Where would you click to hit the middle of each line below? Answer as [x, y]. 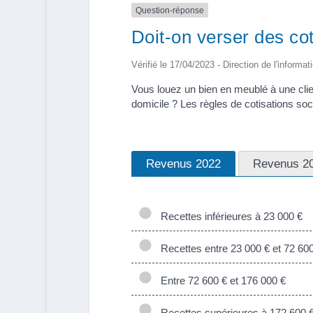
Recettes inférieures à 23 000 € [228, 216]
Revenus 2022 [183, 163]
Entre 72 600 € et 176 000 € [220, 280]
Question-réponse [169, 10]
